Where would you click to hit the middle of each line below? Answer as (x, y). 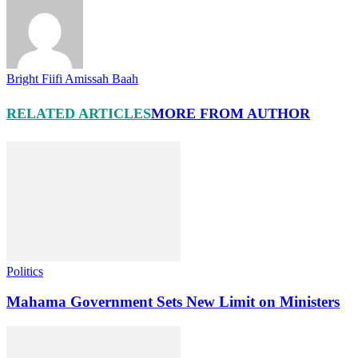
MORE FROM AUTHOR (231, 113)
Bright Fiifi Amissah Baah (72, 78)
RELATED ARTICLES (79, 113)
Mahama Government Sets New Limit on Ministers (173, 302)
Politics (25, 271)
